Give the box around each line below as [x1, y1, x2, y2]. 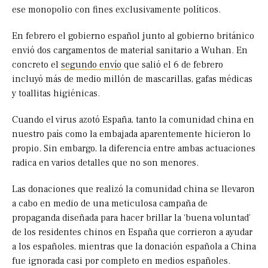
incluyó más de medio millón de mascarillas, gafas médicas [12, 73, 252, 86]
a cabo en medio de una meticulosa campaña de [12, 197, 208, 210]
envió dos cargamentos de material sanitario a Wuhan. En [12, 44, 248, 57]
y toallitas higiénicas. [12, 87, 100, 100]
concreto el [12, 59, 61, 71]
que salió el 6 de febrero [121, 59, 223, 71]
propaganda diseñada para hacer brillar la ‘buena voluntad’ [12, 212, 251, 224]
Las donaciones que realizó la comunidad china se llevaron [12, 183, 255, 196]
